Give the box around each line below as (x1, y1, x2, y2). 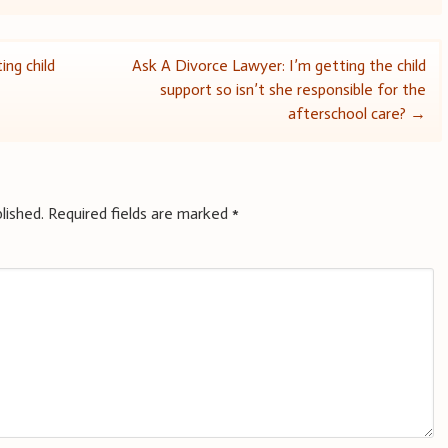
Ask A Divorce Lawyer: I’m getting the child (131, 56, 426, 76)
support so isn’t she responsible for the (159, 80, 426, 100)
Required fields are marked (48, 204, 233, 224)
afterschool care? (287, 104, 410, 124)
